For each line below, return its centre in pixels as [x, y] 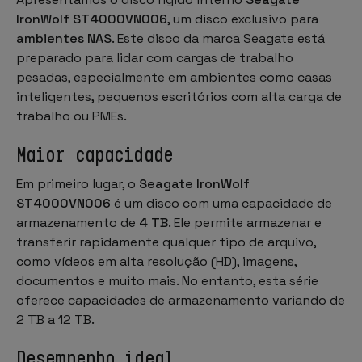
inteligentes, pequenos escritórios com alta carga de [179, 96]
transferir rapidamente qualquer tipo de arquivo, [166, 242]
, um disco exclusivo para [243, 19]
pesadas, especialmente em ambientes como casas [174, 77]
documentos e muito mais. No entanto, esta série [167, 280]
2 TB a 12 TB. [55, 319]
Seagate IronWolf [194, 183]
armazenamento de [78, 222]
